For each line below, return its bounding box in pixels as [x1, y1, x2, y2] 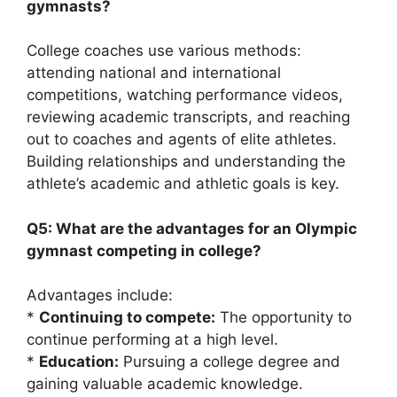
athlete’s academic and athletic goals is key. [27, 175, 339, 192]
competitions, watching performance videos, [27, 86, 343, 104]
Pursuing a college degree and [119, 353, 340, 370]
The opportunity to [215, 308, 352, 326]
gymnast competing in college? [27, 241, 261, 260]
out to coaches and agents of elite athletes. [27, 130, 337, 148]
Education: [39, 353, 119, 370]
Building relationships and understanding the [27, 152, 346, 170]
